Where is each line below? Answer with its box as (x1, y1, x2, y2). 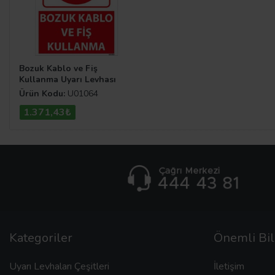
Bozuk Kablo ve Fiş (19, 63, 98, 75)
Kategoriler (9, 229, 72, 246)
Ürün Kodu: (19, 87, 65, 99)
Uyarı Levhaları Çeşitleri (9, 259, 109, 273)
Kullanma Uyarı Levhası (19, 74, 116, 86)
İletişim (213, 259, 244, 273)
